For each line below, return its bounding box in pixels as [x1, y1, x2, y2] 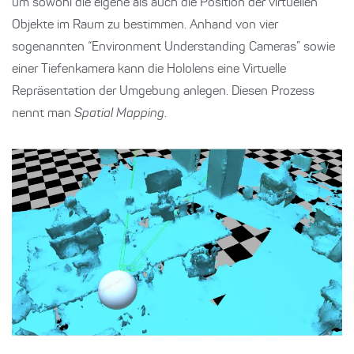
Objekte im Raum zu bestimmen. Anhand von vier [12, 18, 278, 32]
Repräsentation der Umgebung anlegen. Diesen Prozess [12, 85, 314, 98]
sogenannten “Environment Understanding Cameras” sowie [12, 40, 335, 54]
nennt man [12, 107, 74, 120]
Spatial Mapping [74, 107, 164, 120]
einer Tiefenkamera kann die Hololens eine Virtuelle [12, 62, 286, 76]
